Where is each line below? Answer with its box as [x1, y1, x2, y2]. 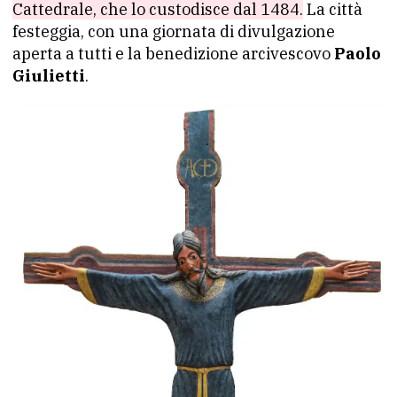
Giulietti [12, 66, 85, 86]
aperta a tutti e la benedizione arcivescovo [12, 43, 334, 64]
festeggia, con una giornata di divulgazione [12, 21, 335, 42]
